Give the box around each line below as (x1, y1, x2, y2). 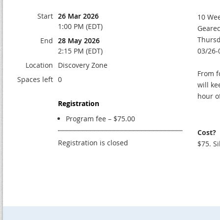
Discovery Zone (58, 60, 108, 70)
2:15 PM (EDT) (58, 46, 103, 55)
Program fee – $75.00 (66, 114, 135, 123)
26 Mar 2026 (58, 11, 99, 21)
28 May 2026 (58, 36, 100, 45)
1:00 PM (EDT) (58, 22, 103, 31)
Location (26, 60, 53, 70)
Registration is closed (58, 138, 128, 147)
